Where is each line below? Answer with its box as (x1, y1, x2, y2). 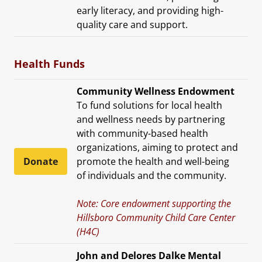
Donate (23, 154, 58, 168)
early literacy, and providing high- (77, 4, 223, 17)
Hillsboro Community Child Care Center (77, 211, 235, 224)
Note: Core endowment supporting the (77, 196, 231, 210)
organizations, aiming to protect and (77, 140, 238, 154)
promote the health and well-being (77, 154, 229, 168)
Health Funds (14, 56, 85, 71)
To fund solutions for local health (77, 98, 222, 112)
